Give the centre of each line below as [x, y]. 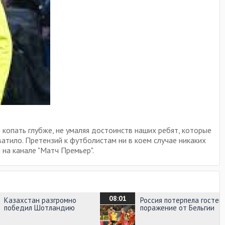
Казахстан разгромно [40, 200]
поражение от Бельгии [177, 208]
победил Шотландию [39, 208]
